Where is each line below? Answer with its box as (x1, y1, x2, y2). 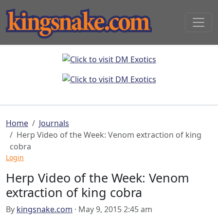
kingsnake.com (17, 204, 73, 215)
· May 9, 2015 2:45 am (73, 204, 152, 215)
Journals (39, 118, 69, 129)
